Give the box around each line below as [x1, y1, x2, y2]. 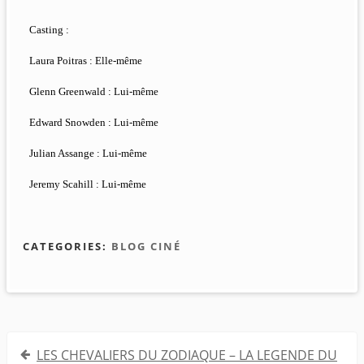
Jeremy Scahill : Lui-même [29, 178, 146, 191]
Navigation [6, 331, 102, 359]
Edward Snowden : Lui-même [29, 116, 158, 129]
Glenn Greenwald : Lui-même [29, 85, 158, 98]
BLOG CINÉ [111, 239, 181, 254]
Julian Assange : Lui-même [29, 147, 147, 160]
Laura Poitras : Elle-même [29, 54, 142, 67]
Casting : [29, 24, 69, 37]
